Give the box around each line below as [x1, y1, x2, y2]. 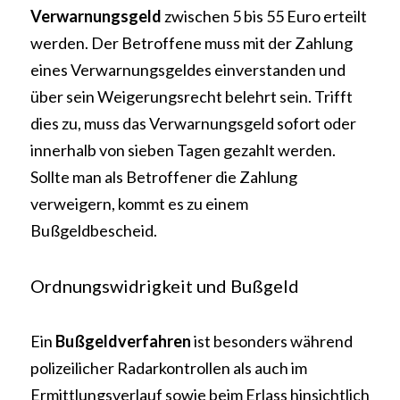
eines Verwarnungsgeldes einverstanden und [30, 60, 346, 79]
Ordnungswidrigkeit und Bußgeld [30, 275, 299, 296]
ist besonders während [194, 331, 353, 351]
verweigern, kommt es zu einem [30, 194, 248, 213]
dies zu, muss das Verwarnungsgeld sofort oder [30, 113, 356, 133]
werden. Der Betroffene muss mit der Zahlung [30, 33, 353, 53]
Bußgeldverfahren [55, 331, 194, 351]
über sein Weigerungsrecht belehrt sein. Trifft [30, 87, 353, 106]
